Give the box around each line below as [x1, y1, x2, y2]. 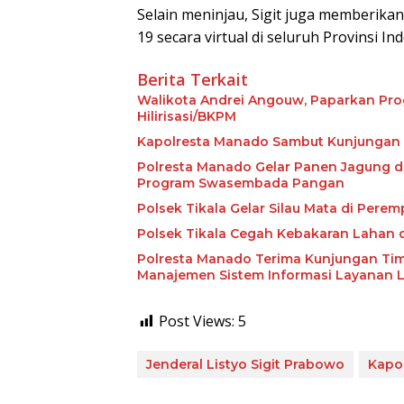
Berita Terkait [137, 69, 248, 91]
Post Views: [159, 311, 234, 332]
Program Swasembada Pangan [137, 175, 344, 192]
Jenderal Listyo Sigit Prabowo [146, 356, 344, 373]
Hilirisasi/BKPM [137, 108, 236, 125]
